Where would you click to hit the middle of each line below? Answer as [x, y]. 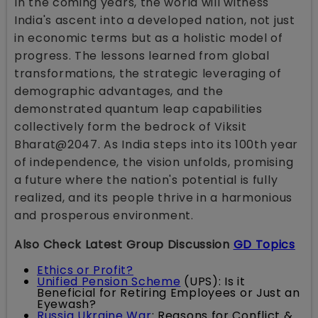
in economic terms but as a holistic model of [149, 38]
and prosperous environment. [106, 215]
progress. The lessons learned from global [142, 55]
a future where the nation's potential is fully [146, 180]
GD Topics [264, 244]
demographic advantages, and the [119, 91]
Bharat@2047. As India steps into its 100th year [156, 144]
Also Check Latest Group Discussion [124, 244]
